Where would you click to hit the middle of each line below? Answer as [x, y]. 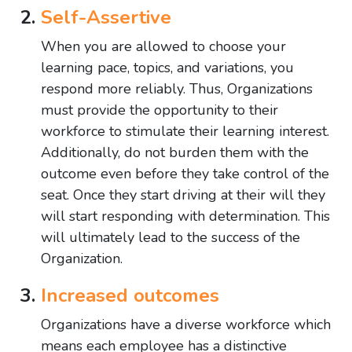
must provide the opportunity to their [159, 110]
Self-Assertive [106, 18]
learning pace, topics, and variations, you [167, 68]
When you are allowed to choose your [163, 47]
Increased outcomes [130, 296]
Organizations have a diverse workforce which [186, 325]
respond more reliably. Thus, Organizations [177, 89]
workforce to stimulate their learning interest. [185, 132]
